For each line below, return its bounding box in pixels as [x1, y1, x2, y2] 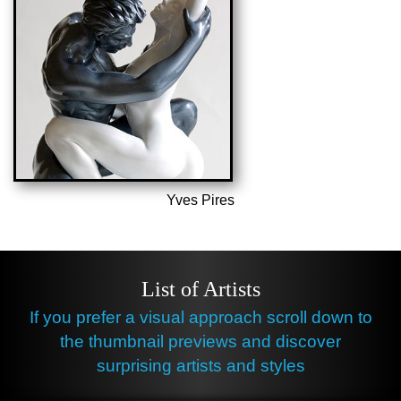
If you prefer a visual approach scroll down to [29, 308, 372, 328]
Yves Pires [166, 192, 235, 209]
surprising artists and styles [96, 356, 305, 376]
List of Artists [141, 277, 260, 302]
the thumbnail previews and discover [60, 332, 341, 352]
